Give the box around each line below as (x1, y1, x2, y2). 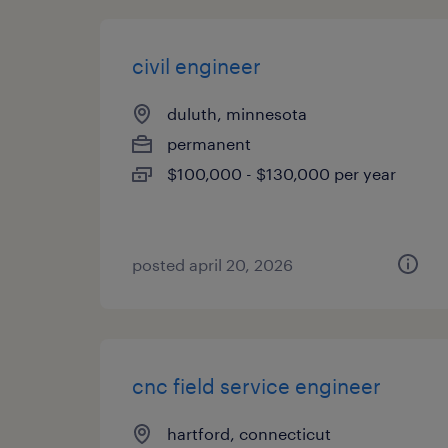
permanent (167, 134, 251, 153)
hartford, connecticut (167, 424, 331, 443)
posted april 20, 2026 (132, 255, 293, 274)
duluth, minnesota (167, 104, 307, 123)
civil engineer (132, 54, 261, 78)
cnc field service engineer (132, 374, 381, 398)
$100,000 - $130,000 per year (167, 164, 396, 183)
